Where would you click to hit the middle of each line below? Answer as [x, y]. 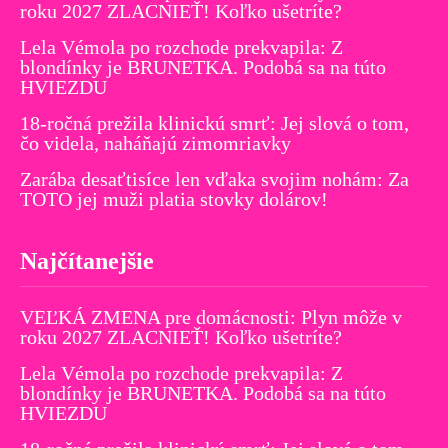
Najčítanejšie [87, 260]
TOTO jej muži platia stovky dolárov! [174, 198]
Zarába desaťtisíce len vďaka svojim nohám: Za [214, 178]
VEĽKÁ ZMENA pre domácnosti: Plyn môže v [211, 316]
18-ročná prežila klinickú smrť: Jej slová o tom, [214, 122]
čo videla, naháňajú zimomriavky [155, 142]
